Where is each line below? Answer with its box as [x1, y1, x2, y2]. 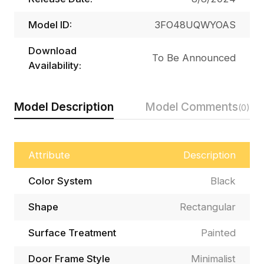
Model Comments [145, 99, 239, 114]
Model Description [14, 99, 114, 114]
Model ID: [28, 18, 72, 31]
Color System [28, 174, 92, 187]
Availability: [28, 59, 81, 71]
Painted [201, 227, 236, 239]
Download [28, 44, 77, 57]
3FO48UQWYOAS [154, 18, 236, 31]
